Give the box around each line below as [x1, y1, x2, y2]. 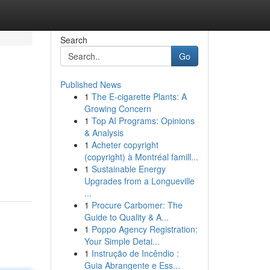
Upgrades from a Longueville [84, 175, 195, 187]
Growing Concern [84, 102, 151, 115]
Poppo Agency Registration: [91, 223, 198, 235]
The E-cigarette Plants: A [91, 90, 187, 102]
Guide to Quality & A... [84, 211, 169, 223]
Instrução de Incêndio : [91, 247, 179, 259]
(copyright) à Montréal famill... [84, 151, 198, 163]
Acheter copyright [91, 139, 159, 151]
